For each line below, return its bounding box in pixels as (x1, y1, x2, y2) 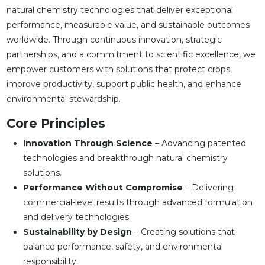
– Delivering (182, 182, 234, 193)
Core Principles (6, 116, 105, 131)
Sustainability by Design (22, 227, 132, 238)
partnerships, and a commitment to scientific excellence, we (6, 49, 256, 60)
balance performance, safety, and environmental (22, 241, 223, 253)
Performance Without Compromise (22, 182, 183, 193)
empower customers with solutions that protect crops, (6, 64, 232, 75)
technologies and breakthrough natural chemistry (22, 153, 228, 164)
